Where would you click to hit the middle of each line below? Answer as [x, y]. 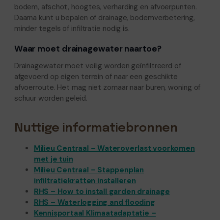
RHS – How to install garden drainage [102, 191]
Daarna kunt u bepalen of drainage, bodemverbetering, [104, 17]
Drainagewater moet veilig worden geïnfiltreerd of [97, 66]
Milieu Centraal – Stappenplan [89, 170]
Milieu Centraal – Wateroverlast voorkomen [114, 148]
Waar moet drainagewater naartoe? [88, 49]
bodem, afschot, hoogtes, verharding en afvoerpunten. [105, 7]
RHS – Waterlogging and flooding [94, 202]
